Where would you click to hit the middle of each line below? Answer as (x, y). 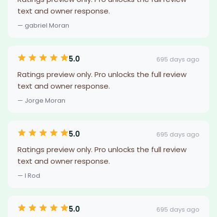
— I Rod (29, 176)
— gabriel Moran (43, 25)
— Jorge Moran (41, 101)
